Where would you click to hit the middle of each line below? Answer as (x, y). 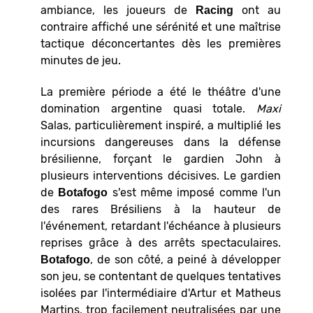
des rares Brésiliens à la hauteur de (161, 209)
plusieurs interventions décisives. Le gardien (161, 175)
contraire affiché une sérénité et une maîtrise (161, 27)
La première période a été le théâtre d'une (161, 92)
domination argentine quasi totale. (148, 108)
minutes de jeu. (81, 61)
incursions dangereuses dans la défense (161, 142)
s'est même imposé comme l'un (195, 192)
